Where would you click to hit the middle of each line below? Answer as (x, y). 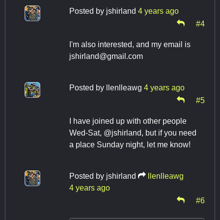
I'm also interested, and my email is (130, 45)
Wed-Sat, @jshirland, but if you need (133, 133)
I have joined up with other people (128, 121)
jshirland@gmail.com (106, 56)
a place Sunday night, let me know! (130, 145)
